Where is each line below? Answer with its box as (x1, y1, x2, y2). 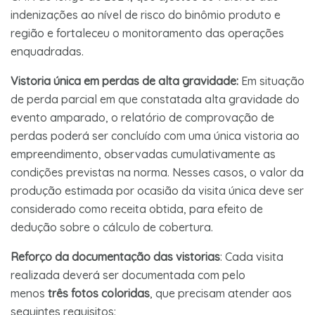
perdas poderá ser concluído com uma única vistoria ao (11, 128, 300, 143)
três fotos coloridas (48, 285, 150, 300)
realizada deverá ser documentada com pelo (11, 267, 245, 282)
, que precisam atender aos (150, 285, 292, 300)
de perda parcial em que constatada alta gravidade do (11, 91, 300, 106)
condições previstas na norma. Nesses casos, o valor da (11, 165, 304, 179)
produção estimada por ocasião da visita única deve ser (11, 183, 304, 198)
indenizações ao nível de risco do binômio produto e (11, 7, 281, 22)
